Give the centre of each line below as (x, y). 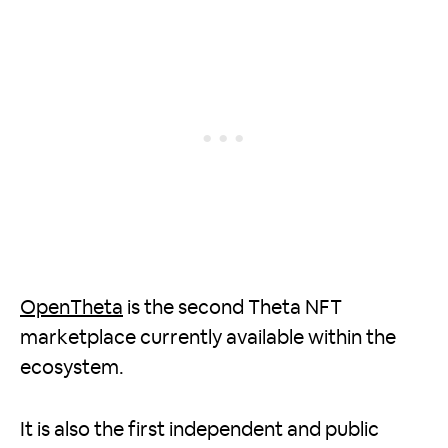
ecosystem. (72, 368)
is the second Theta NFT (232, 308)
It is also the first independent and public (199, 430)
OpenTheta (71, 308)
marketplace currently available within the (208, 338)
